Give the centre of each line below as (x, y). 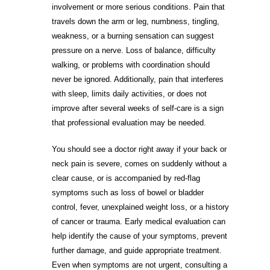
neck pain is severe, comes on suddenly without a (140, 163)
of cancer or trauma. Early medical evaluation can (139, 221)
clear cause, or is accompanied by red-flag (126, 178)
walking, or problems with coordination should (131, 65)
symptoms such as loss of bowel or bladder (128, 192)
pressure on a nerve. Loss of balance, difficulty (134, 51)
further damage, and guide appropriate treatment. (137, 250)
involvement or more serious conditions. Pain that (139, 7)
